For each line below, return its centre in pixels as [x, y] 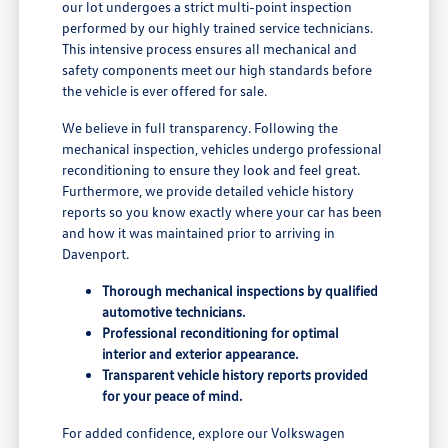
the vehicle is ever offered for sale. [165, 91]
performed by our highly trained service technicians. [218, 28]
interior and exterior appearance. [200, 354]
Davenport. [96, 254]
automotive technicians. [174, 312]
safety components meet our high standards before [217, 70]
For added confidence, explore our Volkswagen [204, 433]
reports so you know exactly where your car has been [222, 212]
